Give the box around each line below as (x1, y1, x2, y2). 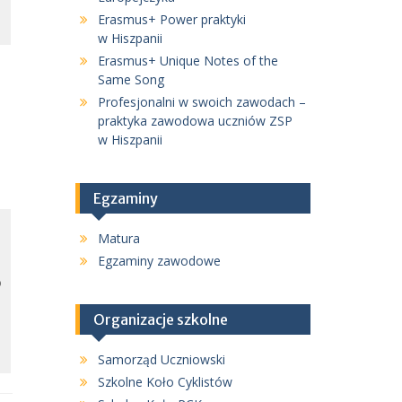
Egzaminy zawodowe (97, 252, 221, 269)
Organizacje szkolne (92, 310, 228, 328)
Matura (97, 230, 140, 247)
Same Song (97, 71, 164, 88)
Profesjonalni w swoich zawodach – (97, 93, 306, 110)
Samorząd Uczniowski (97, 351, 225, 368)
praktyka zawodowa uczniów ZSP (97, 112, 293, 129)
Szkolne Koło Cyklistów (97, 373, 232, 390)
